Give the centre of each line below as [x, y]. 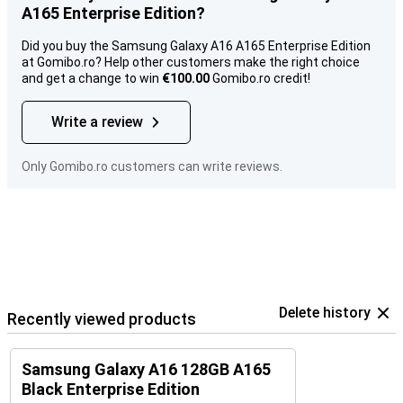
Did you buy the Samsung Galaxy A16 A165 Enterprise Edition [196, 46]
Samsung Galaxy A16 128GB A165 [146, 369]
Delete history [325, 313]
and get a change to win [92, 78]
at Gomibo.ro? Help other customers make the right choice [191, 62]
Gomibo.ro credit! [260, 78]
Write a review [97, 122]
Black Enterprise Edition [111, 389]
